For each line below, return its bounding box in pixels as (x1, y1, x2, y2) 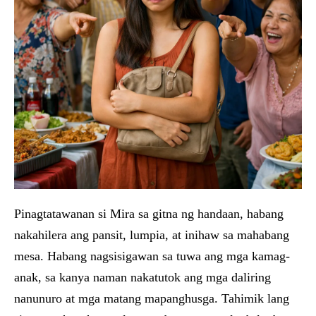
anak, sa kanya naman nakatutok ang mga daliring (14, 270, 271, 284)
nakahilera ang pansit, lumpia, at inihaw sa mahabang (14, 228, 289, 242)
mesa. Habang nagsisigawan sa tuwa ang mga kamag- (14, 249, 290, 263)
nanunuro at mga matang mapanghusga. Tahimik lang (14, 291, 289, 305)
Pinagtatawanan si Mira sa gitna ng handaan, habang (14, 207, 284, 221)
